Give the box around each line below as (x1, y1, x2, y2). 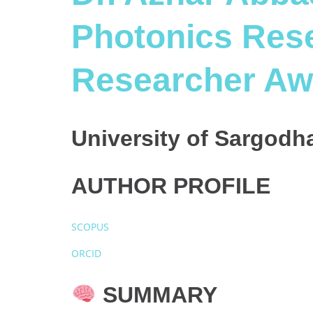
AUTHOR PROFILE (71, 173, 270, 198)
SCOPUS (71, 220, 109, 234)
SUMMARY (96, 282, 218, 307)
